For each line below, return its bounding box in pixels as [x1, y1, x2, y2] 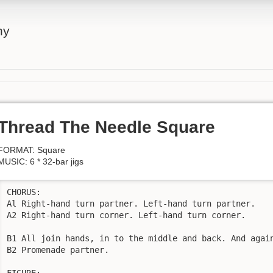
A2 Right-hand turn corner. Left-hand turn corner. [7, 210, 246, 220]
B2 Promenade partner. [7, 244, 109, 255]
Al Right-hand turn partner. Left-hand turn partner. [7, 198, 255, 208]
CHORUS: [7, 186, 41, 197]
